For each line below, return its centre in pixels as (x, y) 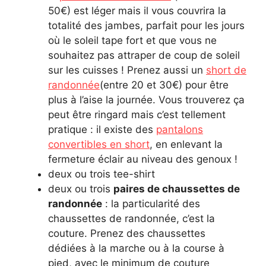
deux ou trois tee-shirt (102, 174)
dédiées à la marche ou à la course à (136, 248)
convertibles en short (99, 144)
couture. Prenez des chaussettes (128, 233)
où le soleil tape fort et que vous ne (132, 40)
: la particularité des (151, 203)
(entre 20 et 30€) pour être (164, 85)
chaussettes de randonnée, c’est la (132, 218)
